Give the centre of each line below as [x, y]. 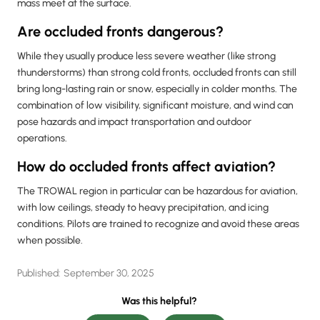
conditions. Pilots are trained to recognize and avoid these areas [158, 224]
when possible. [50, 241]
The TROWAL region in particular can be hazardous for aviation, [157, 191]
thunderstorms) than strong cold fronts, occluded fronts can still [157, 73]
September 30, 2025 [109, 274]
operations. [42, 139]
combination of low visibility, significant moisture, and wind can [155, 106]
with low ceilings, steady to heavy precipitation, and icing [143, 208]
